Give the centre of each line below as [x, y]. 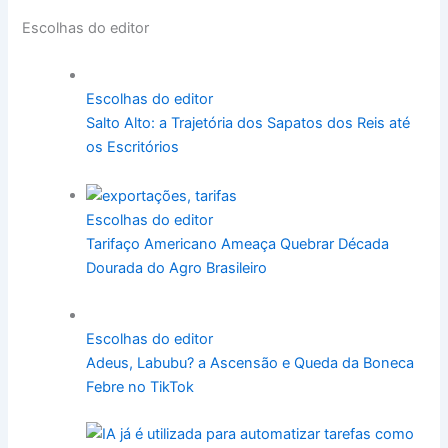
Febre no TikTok [140, 387]
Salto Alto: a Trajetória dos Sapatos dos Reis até [248, 123]
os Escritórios [133, 147]
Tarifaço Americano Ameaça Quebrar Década [238, 243]
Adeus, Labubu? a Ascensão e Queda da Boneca [250, 363]
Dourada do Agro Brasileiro [177, 267]
